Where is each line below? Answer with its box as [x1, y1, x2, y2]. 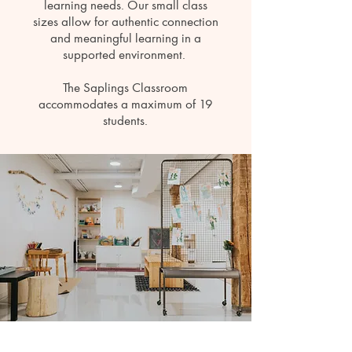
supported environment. [62, 46, 189, 63]
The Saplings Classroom [63, 79, 188, 96]
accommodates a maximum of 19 [38, 96, 213, 112]
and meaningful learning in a [49, 30, 201, 46]
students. [103, 112, 148, 129]
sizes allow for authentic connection [32, 13, 218, 30]
